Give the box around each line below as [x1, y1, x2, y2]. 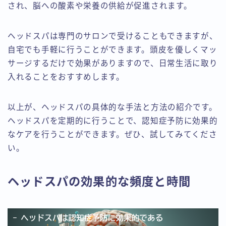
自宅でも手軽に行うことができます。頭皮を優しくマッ [8, 45, 217, 54]
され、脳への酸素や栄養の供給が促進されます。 [8, 2, 192, 11]
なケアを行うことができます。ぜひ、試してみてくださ [8, 130, 217, 139]
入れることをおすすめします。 [8, 73, 125, 82]
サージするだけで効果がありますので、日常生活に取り [8, 59, 218, 68]
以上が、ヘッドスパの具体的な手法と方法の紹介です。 [8, 103, 217, 112]
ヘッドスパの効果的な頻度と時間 [8, 175, 191, 189]
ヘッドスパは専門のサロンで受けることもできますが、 [8, 32, 218, 41]
